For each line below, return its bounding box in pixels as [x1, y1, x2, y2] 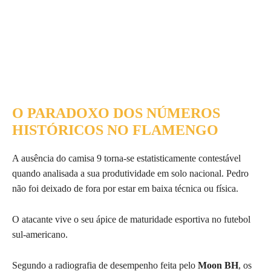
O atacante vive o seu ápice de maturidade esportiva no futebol [12, 214, 250, 224]
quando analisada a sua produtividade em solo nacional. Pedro [12, 168, 249, 178]
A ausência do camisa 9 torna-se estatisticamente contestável [12, 152, 241, 163]
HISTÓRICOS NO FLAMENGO [12, 122, 218, 138]
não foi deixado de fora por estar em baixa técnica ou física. [12, 183, 238, 194]
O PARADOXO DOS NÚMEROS [12, 105, 220, 121]
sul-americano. [12, 229, 68, 240]
